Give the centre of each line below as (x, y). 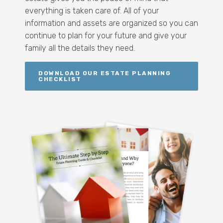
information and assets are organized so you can (111, 23)
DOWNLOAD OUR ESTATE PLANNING (105, 73)
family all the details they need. (80, 48)
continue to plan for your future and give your (106, 35)
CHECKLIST (61, 79)
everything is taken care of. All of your (92, 10)
